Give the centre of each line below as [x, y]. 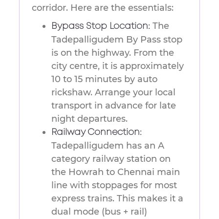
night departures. [89, 119]
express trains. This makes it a [117, 199]
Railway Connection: [97, 133]
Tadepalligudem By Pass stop [117, 40]
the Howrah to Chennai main [116, 172]
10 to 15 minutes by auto [104, 79]
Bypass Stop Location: [101, 27]
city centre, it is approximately [118, 66]
